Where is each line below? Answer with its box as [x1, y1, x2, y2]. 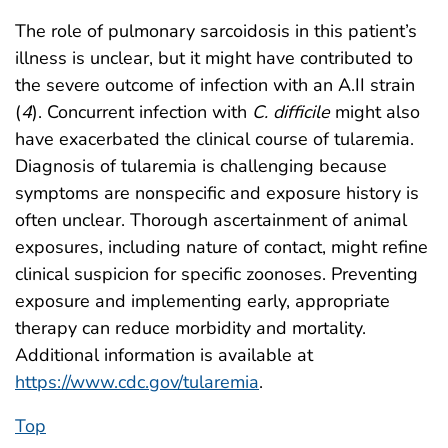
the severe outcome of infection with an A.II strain [15, 72, 415, 97]
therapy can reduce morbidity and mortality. [15, 315, 366, 340]
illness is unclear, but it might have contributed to [15, 45, 413, 70]
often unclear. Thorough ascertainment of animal [15, 207, 407, 232]
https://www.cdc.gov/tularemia [15, 369, 259, 394]
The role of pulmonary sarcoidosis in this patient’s [15, 18, 417, 43]
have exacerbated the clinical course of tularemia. [15, 126, 414, 151]
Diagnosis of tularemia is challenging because [15, 153, 387, 178]
